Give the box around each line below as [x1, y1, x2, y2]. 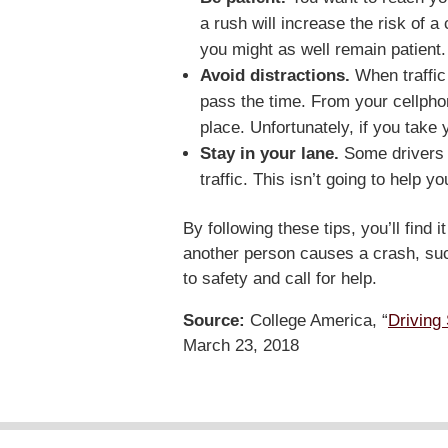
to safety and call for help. [183, 269, 377, 289]
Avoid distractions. [200, 66, 355, 86]
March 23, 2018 [183, 336, 299, 356]
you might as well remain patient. [200, 40, 446, 60]
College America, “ [245, 311, 388, 331]
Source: [183, 311, 245, 331]
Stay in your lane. [200, 144, 339, 164]
